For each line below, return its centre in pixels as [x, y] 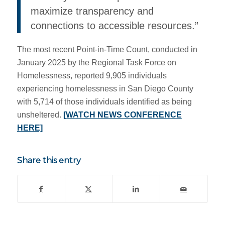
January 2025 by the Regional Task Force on [96, 62]
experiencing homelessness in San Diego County [105, 88]
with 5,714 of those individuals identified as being [104, 101]
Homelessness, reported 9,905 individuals [92, 75]
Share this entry [49, 161]
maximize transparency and [92, 11]
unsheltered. [40, 115]
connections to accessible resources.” [114, 25]
